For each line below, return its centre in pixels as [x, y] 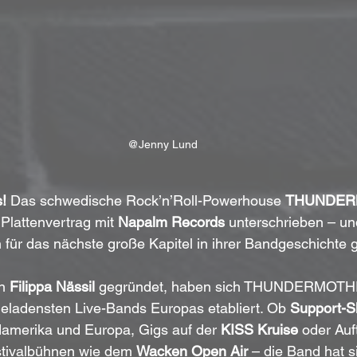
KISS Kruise [259, 329]
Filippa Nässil [52, 286]
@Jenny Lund [163, 144]
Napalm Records [171, 222]
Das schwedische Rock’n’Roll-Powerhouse [146, 200]
